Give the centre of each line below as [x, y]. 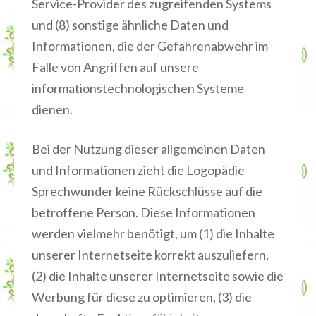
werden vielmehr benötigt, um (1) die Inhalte [153, 233]
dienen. [52, 109]
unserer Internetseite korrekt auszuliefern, [150, 255]
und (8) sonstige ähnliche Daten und [130, 25]
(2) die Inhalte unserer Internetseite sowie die [158, 276]
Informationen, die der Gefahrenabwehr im [150, 46]
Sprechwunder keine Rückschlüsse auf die [147, 191]
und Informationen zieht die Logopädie [138, 170]
